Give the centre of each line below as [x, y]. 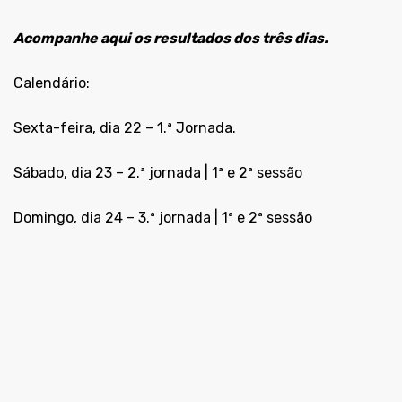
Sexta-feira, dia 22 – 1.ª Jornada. [125, 128]
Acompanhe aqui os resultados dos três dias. [171, 39]
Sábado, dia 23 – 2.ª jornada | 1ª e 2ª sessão [158, 173]
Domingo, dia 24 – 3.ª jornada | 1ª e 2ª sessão [163, 218]
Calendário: [52, 83]
